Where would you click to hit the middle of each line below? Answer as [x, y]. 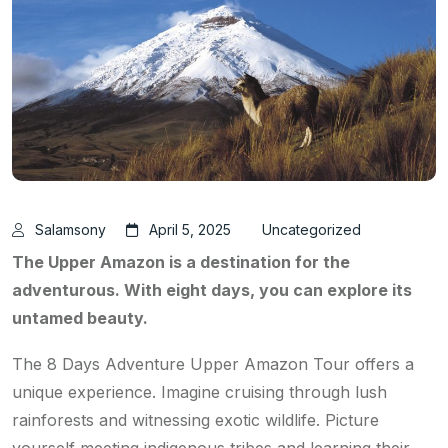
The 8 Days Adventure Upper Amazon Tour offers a [213, 364]
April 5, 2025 [190, 230]
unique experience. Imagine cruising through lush [199, 392]
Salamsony [70, 230]
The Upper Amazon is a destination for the [181, 262]
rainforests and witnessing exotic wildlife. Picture [195, 420]
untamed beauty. [80, 318]
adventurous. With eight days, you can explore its [212, 290]
